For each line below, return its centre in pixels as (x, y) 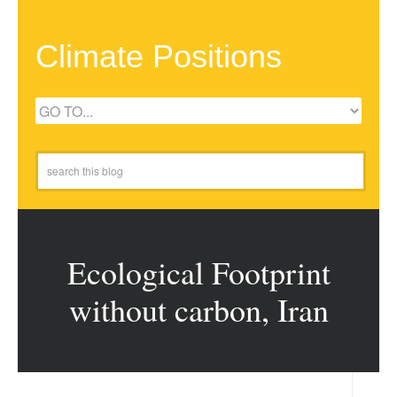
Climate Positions (159, 56)
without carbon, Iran (198, 309)
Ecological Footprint (198, 272)
